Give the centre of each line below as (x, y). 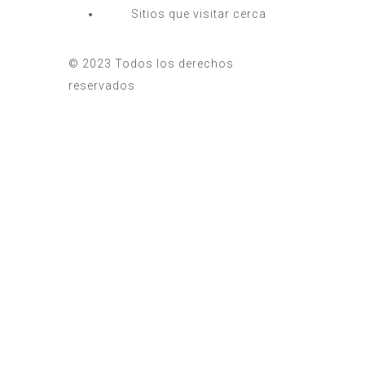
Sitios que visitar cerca (199, 13)
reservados (102, 85)
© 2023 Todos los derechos (151, 63)
